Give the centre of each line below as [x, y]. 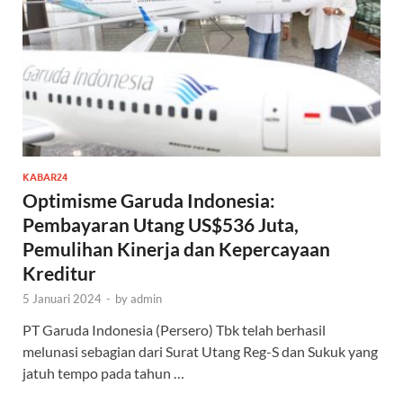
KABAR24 [45, 177]
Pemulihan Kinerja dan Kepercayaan [176, 248]
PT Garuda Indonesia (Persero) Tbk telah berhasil [174, 329]
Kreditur [59, 273]
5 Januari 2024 [62, 298]
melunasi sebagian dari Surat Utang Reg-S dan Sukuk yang [200, 351]
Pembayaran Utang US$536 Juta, [161, 224]
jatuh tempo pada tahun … [103, 372]
